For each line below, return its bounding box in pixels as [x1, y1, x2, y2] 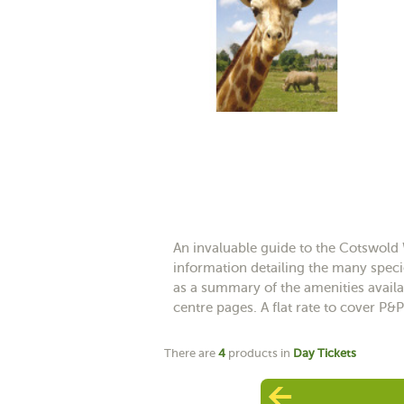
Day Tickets [293, 345, 356, 360]
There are [164, 345, 218, 360]
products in [225, 345, 293, 360]
